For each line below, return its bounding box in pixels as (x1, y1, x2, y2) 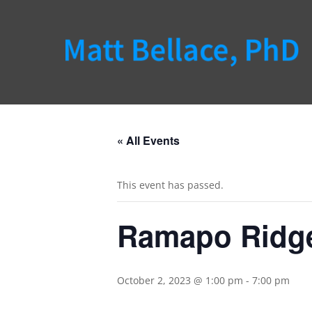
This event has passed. (117, 178, 224, 192)
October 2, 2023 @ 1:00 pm (117, 274, 243, 287)
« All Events (117, 132, 180, 148)
